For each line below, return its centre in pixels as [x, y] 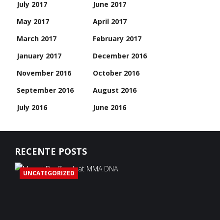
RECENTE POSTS [51, 151]
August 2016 [115, 90]
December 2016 [120, 56]
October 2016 [116, 73]
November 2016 [44, 73]
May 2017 [33, 22]
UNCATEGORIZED [49, 173]
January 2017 [39, 56]
